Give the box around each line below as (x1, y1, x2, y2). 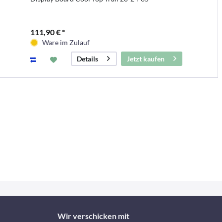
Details (76, 54, 98, 63)
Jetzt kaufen (126, 54, 165, 63)
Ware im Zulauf (42, 38, 90, 47)
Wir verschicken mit (57, 211, 129, 221)
